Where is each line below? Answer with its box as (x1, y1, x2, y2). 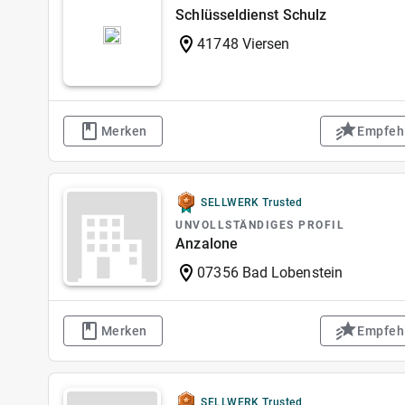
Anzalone (175, 235, 238, 252)
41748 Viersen (197, 35, 290, 52)
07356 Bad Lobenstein (197, 264, 343, 281)
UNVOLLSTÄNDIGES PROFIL (175, 219, 345, 231)
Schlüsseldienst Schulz (175, 6, 327, 24)
